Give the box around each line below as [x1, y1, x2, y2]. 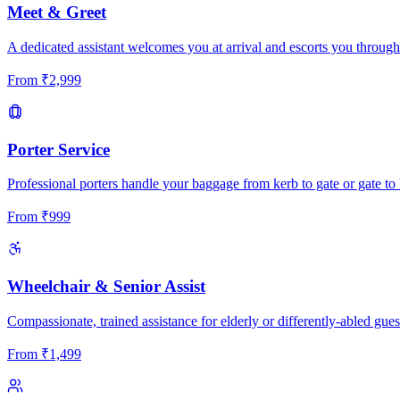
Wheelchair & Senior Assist [7, 277, 205, 296]
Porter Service [7, 139, 110, 159]
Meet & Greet [7, 3, 106, 22]
